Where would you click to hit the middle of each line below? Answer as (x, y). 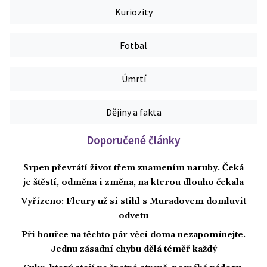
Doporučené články (133, 140)
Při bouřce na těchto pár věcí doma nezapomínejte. (133, 235)
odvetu (133, 216)
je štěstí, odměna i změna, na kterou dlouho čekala (133, 183)
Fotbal (133, 46)
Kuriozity (133, 12)
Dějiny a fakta (133, 112)
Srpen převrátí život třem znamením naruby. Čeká (133, 168)
